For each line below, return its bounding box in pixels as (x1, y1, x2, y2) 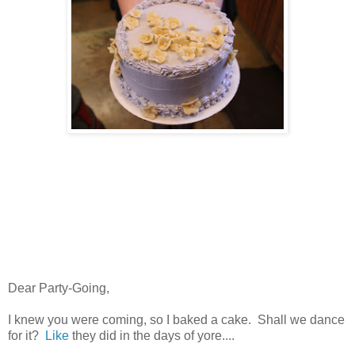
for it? (8, 329, 45, 343)
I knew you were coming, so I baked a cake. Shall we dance (8, 313, 345, 327)
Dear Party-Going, (8, 281, 109, 296)
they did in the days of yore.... (69, 329, 235, 343)
